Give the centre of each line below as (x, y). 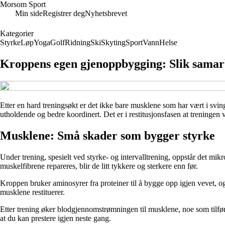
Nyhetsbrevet (106, 13)
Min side (29, 13)
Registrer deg (64, 13)
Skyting (113, 42)
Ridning (78, 42)
